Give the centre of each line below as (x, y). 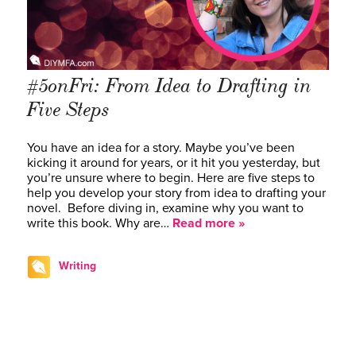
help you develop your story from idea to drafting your (176, 193)
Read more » (209, 223)
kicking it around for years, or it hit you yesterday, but (174, 163)
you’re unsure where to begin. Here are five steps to (171, 178)
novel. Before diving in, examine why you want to (165, 208)
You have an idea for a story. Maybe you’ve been (161, 147)
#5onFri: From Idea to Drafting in (169, 85)
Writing (77, 265)
